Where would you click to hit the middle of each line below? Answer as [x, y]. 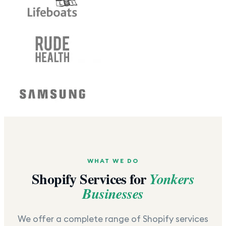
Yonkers [172, 179]
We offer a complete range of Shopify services [113, 219]
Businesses [113, 194]
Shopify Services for [91, 179]
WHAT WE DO [113, 161]
